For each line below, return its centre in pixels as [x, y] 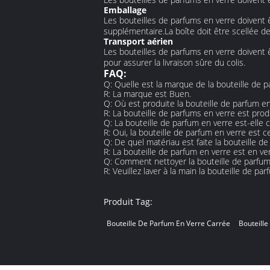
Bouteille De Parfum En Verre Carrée [168, 223]
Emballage [125, 10]
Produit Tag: [128, 202]
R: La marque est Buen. [147, 94]
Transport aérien [138, 41]
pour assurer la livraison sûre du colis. [174, 62]
